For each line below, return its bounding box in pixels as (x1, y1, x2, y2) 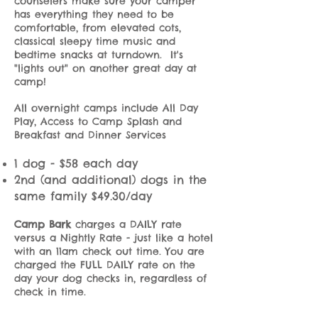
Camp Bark (14, 218, 75, 231)
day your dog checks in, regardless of (14, 272, 207, 285)
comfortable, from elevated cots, (14, 21, 181, 34)
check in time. (14, 285, 86, 298)
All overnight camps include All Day (14, 102, 198, 114)
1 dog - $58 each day (14, 156, 143, 170)
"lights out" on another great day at (14, 62, 197, 75)
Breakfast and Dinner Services (14, 128, 166, 141)
